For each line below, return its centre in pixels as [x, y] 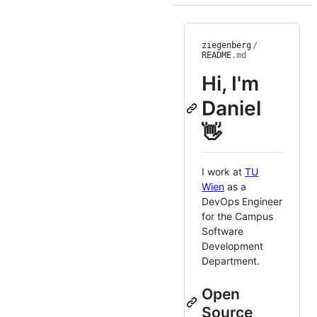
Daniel [231, 109]
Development [232, 246]
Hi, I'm [230, 84]
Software [223, 231]
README [217, 56]
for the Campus [237, 216]
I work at [223, 171]
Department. [231, 260]
